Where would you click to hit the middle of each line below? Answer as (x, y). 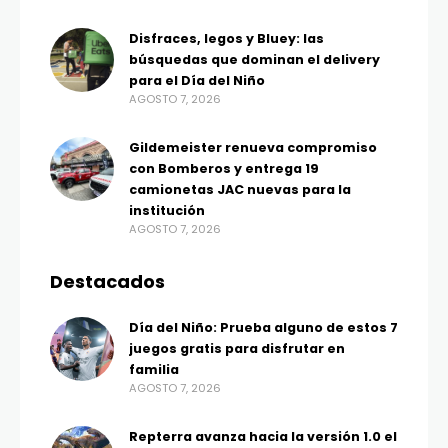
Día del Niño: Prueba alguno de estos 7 (263, 327)
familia (155, 369)
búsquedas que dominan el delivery (254, 59)
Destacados (107, 281)
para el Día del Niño (197, 80)
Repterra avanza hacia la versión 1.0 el (263, 436)
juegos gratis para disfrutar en (237, 348)
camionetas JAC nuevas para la (240, 189)
